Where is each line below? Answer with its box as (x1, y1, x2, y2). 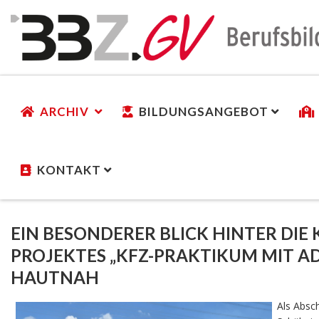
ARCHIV (40, 103, 92, 119)
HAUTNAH (11, 266, 103, 288)
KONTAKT (37, 162, 101, 177)
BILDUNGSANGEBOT (139, 103, 268, 119)
